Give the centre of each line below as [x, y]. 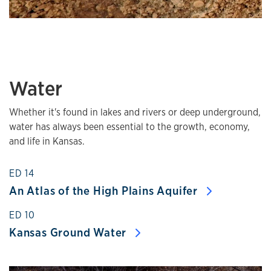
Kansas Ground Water [69, 232]
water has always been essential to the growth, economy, [129, 127]
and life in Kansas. [47, 141]
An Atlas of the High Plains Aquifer [105, 191]
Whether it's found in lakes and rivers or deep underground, [135, 112]
